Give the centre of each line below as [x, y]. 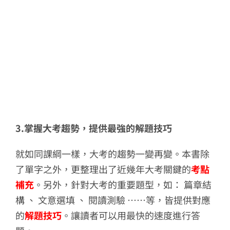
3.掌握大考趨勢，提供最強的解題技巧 [93, 128]
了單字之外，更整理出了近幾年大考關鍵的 [103, 169]
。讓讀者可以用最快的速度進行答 [131, 215]
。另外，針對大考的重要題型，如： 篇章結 [122, 185]
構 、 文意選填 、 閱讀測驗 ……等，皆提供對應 [113, 200]
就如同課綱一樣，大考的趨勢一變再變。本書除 [112, 154]
